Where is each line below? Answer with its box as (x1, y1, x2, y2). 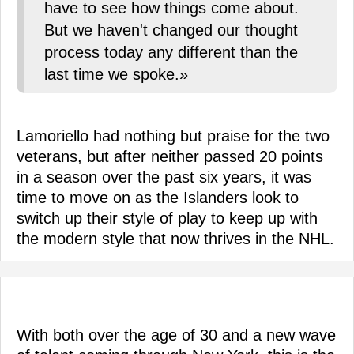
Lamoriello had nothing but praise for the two (17, 127, 330, 145)
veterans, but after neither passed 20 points (17, 148, 323, 166)
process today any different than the (44, 43, 298, 62)
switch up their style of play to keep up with (17, 209, 318, 228)
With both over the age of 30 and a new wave (17, 326, 336, 345)
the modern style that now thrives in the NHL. (17, 230, 334, 248)
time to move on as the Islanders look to (17, 189, 299, 207)
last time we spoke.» (44, 66, 188, 84)
